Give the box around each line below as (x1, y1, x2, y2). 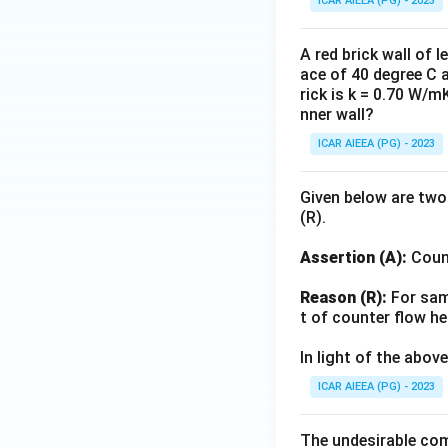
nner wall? (300, 105, 374, 124)
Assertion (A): (300, 248, 407, 267)
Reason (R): (300, 288, 387, 307)
